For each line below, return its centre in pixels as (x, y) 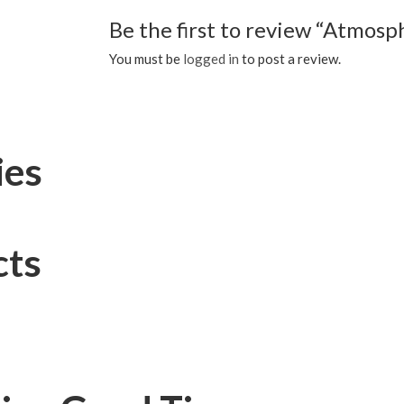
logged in (211, 59)
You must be (146, 59)
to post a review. (289, 59)
